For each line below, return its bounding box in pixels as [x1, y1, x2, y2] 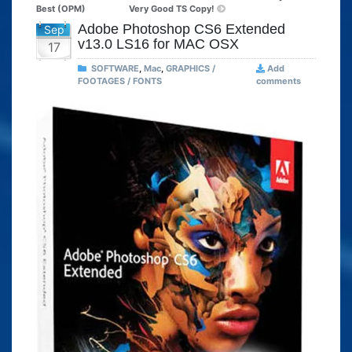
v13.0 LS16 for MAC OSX [78, 36, 239, 53]
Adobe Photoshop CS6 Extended [78, 21, 285, 38]
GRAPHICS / [166, 63, 215, 75]
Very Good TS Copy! [128, 3, 214, 15]
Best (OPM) [36, 3, 86, 15]
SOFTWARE [91, 63, 139, 75]
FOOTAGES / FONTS [78, 75, 162, 87]
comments [255, 75, 301, 87]
